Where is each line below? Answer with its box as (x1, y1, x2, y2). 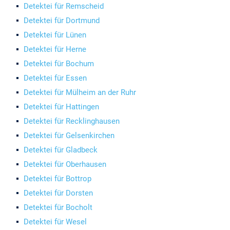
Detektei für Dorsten (24, 188, 93, 198)
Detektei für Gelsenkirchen (24, 131, 115, 140)
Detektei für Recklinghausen (24, 117, 120, 126)
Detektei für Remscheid (24, 2, 104, 11)
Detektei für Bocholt (24, 203, 93, 212)
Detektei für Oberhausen (24, 160, 107, 169)
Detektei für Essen (24, 73, 87, 83)
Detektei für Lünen (24, 30, 87, 40)
